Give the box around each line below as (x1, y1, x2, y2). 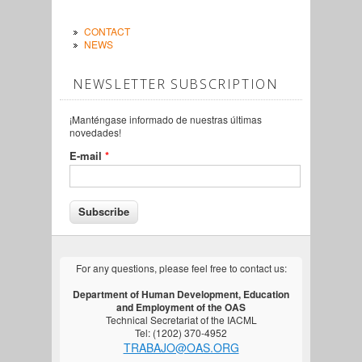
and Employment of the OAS (116, 300, 246, 315)
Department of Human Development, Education (73, 287, 289, 302)
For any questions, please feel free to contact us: (75, 261, 287, 276)
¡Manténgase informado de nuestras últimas (69, 112, 262, 127)
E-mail (69, 148, 105, 164)
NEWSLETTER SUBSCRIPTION (72, 75, 279, 94)
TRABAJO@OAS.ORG (123, 339, 239, 356)
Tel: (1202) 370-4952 (135, 326, 227, 340)
